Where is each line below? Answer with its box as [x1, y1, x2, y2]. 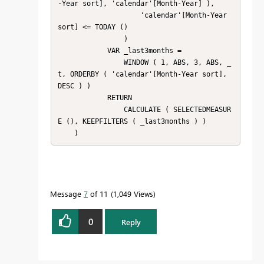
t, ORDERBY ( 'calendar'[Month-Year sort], [57, 70, 227, 78]
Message [50, 189, 84, 199]
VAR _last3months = [57, 46, 107, 55]
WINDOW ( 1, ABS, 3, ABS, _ [57, 58, 124, 67]
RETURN [57, 93, 107, 102]
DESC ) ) [57, 81, 91, 90]
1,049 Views [113, 189, 153, 199]
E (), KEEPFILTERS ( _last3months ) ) [57, 117, 206, 126]
